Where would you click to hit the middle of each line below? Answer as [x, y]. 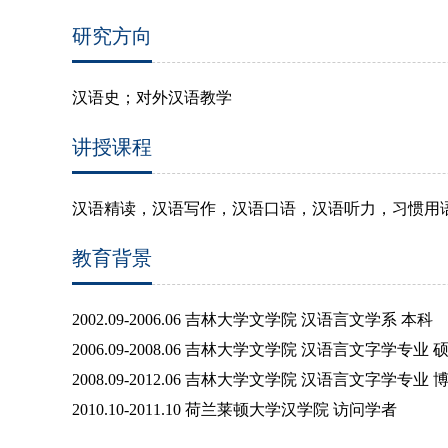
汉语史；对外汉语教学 [152, 97]
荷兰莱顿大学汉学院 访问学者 [291, 409]
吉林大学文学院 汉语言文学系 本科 [309, 319]
